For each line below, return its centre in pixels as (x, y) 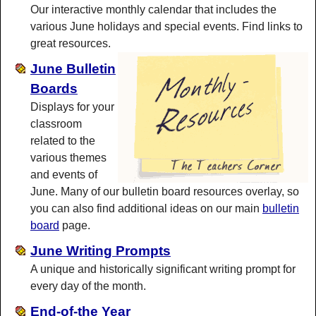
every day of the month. (88, 286)
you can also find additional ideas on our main (146, 208)
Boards (54, 88)
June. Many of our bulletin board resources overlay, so (165, 191)
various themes (68, 157)
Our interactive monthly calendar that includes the (153, 9)
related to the (63, 140)
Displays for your (72, 107)
